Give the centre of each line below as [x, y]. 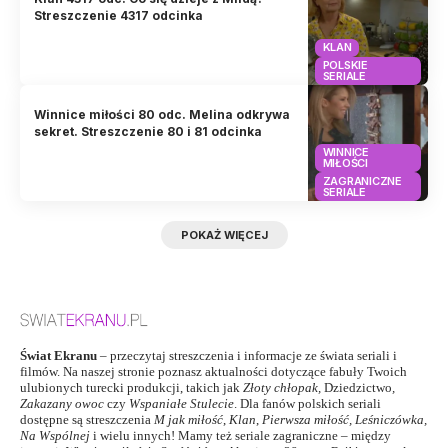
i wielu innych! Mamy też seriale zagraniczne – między [242, 436]
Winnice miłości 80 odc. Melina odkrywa [162, 114]
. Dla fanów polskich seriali [307, 404]
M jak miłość [188, 420]
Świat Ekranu [58, 356]
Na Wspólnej [55, 436]
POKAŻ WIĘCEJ [224, 235]
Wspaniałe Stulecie [181, 404]
